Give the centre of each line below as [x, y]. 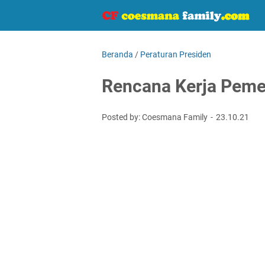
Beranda [117, 54]
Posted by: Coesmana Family [156, 117]
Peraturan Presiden [176, 54]
